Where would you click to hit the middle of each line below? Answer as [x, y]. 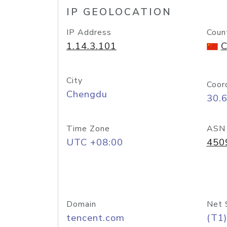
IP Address [89, 32]
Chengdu [87, 94]
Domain [81, 204]
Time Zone [88, 129]
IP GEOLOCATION [119, 12]
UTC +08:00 [95, 142]
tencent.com [96, 218]
